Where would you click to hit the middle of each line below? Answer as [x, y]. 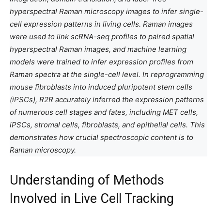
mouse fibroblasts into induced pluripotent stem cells [101, 87]
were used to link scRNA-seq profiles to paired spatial [102, 37]
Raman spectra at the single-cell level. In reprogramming [107, 74]
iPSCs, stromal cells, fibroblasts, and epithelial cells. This [107, 125]
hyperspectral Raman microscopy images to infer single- [107, 11]
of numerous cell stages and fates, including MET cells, [104, 112]
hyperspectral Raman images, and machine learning [98, 49]
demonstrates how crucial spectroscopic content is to [101, 137]
